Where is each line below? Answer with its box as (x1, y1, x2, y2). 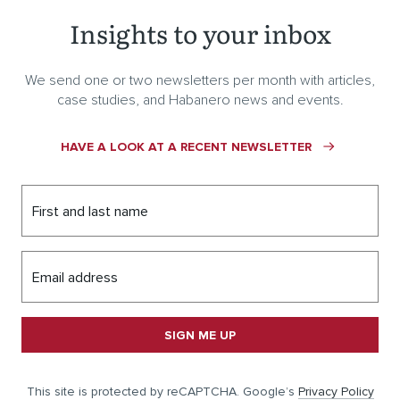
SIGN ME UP (164, 327, 236, 343)
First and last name (32, 202, 148, 221)
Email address (32, 268, 118, 287)
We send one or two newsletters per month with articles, (25, 71, 375, 89)
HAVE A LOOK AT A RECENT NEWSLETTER (60, 138, 312, 154)
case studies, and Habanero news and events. (56, 90, 344, 109)
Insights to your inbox (69, 13, 331, 52)
